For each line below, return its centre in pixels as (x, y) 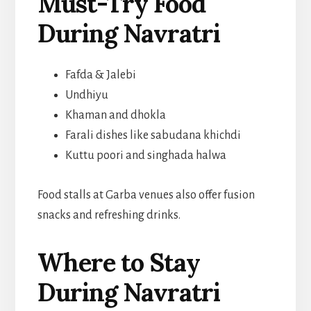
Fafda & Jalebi (100, 75)
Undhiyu (86, 95)
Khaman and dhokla (115, 115)
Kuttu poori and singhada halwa (145, 155)
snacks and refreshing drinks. (109, 215)
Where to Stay (118, 262)
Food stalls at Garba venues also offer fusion (146, 195)
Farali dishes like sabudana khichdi (153, 135)
